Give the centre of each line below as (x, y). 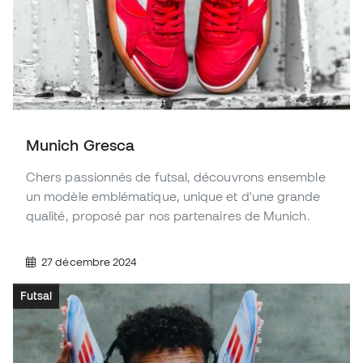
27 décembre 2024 (88, 261)
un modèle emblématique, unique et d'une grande (173, 196)
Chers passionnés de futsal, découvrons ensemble (176, 176)
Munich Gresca (81, 145)
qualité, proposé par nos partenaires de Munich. (168, 215)
